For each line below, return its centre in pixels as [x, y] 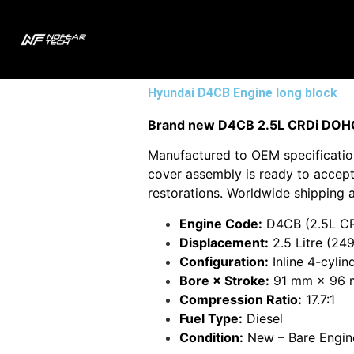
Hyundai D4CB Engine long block [242, 93]
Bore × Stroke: [224, 280]
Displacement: [224, 242]
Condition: [211, 337]
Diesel [262, 318]
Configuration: [224, 261]
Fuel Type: [211, 318]
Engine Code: [220, 223]
